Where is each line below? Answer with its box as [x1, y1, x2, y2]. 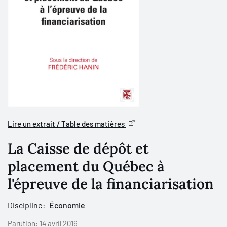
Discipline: [8, 200, 45, 210]
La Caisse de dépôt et [8, 139, 148, 158]
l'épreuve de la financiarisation [8, 175, 214, 193]
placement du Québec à [8, 157, 165, 175]
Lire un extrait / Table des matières [8, 119, 126, 128]
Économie [49, 200, 85, 210]
